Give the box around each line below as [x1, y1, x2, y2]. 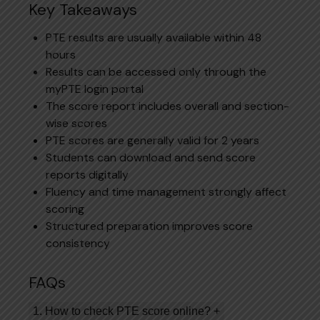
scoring [46, 201, 84, 216]
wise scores [46, 115, 107, 131]
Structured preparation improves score [46, 218, 253, 234]
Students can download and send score [46, 149, 256, 165]
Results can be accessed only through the [46, 64, 266, 79]
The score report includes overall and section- [46, 98, 289, 114]
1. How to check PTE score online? [33, 304, 214, 317]
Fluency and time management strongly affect [46, 184, 286, 199]
